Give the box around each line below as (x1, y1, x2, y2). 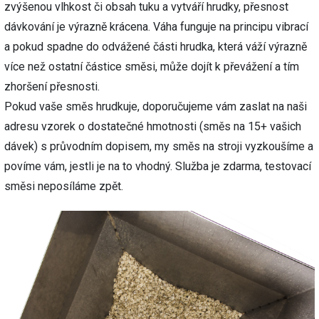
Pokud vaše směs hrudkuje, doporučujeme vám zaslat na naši (4, 99, 307, 113)
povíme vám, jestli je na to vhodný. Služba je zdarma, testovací (4, 159, 311, 173)
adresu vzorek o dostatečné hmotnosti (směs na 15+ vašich (4, 119, 301, 133)
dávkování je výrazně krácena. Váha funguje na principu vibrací (4, 19, 308, 33)
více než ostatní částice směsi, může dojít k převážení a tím (4, 59, 299, 73)
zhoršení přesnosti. (4, 79, 100, 93)
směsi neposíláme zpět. (4, 179, 123, 193)
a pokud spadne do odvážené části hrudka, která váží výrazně (4, 39, 307, 53)
